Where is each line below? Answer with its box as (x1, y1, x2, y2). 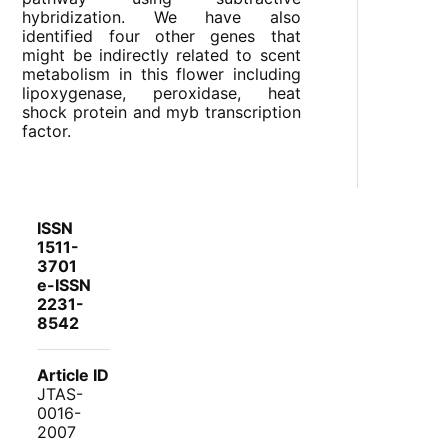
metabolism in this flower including (22, 64, 301, 85)
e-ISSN (37, 275, 92, 296)
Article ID (37, 365, 110, 386)
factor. (22, 121, 72, 142)
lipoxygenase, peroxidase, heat (22, 83, 301, 104)
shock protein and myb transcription (22, 102, 301, 123)
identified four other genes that (22, 26, 301, 47)
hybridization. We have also (22, 7, 301, 28)
